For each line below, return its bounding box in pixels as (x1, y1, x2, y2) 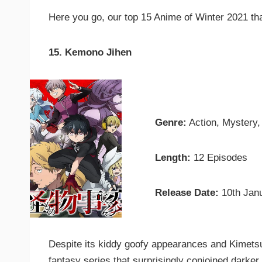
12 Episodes (191, 152, 248, 164)
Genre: (155, 117, 187, 129)
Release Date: (155, 187, 219, 199)
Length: (155, 152, 191, 164)
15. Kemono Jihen (49, 47, 132, 58)
